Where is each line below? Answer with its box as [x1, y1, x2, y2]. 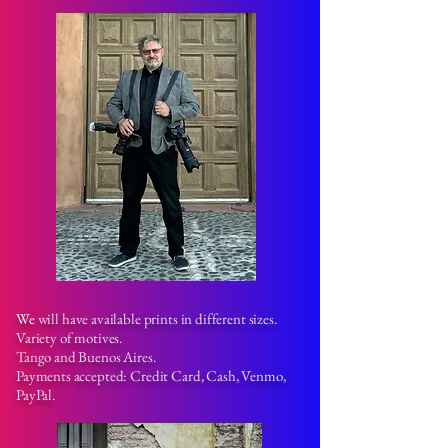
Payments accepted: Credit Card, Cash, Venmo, [16, 366, 286, 385]
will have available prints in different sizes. [37, 309, 277, 328]
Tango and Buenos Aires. [16, 347, 156, 366]
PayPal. [16, 385, 55, 404]
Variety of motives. [16, 328, 123, 347]
